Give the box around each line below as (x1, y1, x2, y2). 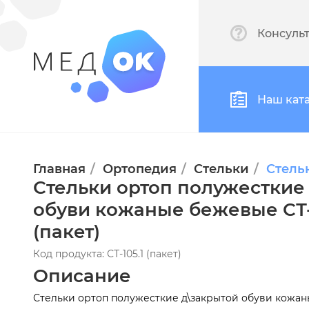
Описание (33, 265, 131, 287)
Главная (33, 161, 86, 177)
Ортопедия (103, 161, 177, 177)
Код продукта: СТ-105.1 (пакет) (33, 248, 181, 260)
